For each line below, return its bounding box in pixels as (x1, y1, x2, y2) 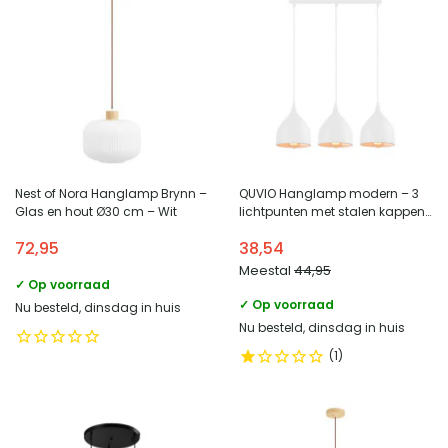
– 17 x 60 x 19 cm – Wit (239, 220, 370, 238)
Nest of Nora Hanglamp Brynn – (15, 184, 207, 202)
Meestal (239, 260, 294, 280)
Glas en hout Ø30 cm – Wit (15, 202, 177, 220)
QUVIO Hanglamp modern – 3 (239, 184, 419, 202)
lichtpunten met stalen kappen (239, 202, 425, 220)
